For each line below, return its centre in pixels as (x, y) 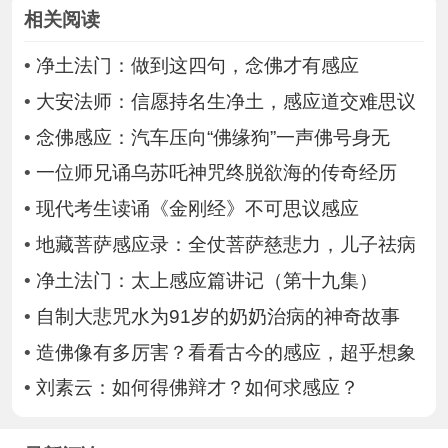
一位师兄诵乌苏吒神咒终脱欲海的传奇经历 (216, 173)
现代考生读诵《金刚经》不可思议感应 (197, 209)
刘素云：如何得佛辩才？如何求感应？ (197, 388)
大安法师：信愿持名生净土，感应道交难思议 (225, 101)
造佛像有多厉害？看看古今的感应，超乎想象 (225, 352)
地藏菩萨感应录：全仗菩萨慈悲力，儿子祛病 (225, 245)
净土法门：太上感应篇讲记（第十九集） (206, 280)
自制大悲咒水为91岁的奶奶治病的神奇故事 (217, 316)
